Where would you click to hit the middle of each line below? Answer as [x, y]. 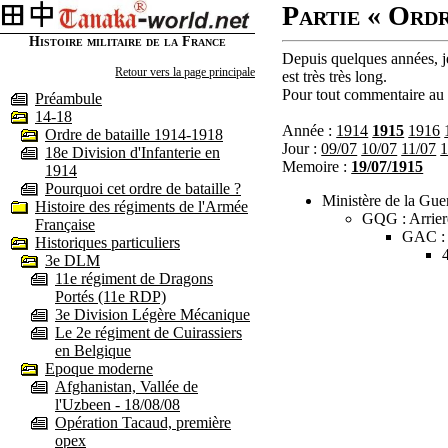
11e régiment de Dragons [134, 278]
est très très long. [335, 76]
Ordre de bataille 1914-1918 [134, 134]
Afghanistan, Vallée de [126, 386]
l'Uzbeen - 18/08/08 [117, 404]
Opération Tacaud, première [143, 422]
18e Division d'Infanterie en [132, 152]
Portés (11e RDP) [110, 296]
